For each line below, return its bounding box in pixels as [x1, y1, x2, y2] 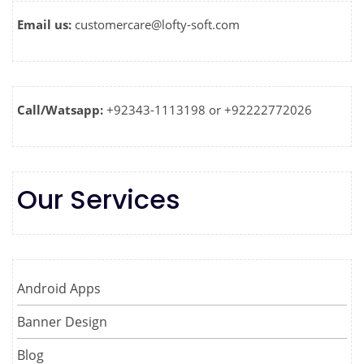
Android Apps [17, 279, 101, 297]
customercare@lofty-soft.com [75, 15, 240, 32]
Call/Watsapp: [17, 101, 106, 118]
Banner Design [17, 312, 107, 331]
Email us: [17, 15, 75, 32]
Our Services [17, 180, 180, 218]
